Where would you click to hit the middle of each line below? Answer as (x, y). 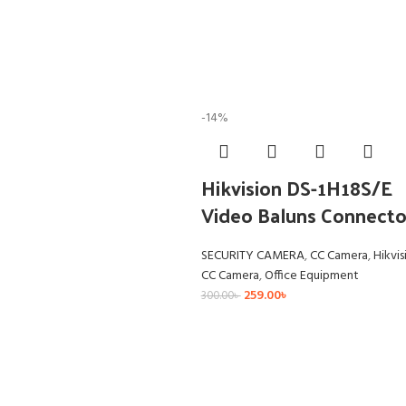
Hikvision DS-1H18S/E (296, 188)
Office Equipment (311, 276)
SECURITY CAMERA (252, 256)
